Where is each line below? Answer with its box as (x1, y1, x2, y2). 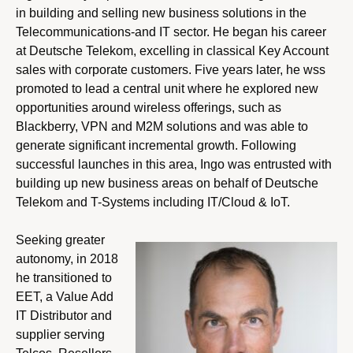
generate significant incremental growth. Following (16, 138, 296, 152)
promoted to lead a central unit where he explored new (16, 81, 318, 95)
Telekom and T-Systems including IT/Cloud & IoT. (16, 195, 290, 209)
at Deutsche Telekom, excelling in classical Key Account (16, 43, 329, 58)
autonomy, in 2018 (16, 251, 118, 266)
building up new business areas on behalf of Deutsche (16, 176, 318, 190)
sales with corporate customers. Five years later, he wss (16, 62, 325, 76)
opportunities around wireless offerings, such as (16, 100, 281, 114)
